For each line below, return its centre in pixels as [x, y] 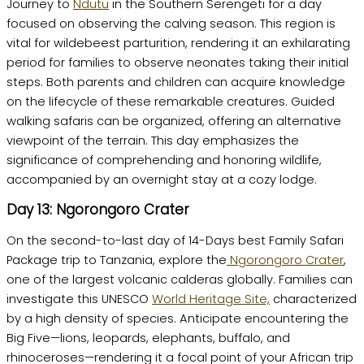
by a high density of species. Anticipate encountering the [178, 318]
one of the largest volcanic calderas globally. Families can [180, 279]
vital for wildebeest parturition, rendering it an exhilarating [178, 43]
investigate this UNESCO [79, 299]
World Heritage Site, [211, 299]
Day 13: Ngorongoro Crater [98, 210]
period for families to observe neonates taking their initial [178, 62]
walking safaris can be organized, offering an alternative [174, 121]
